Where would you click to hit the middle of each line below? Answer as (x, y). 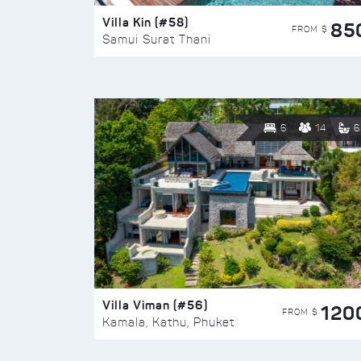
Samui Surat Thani (157, 39)
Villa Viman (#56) (155, 305)
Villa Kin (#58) (145, 22)
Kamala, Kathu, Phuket (168, 322)
